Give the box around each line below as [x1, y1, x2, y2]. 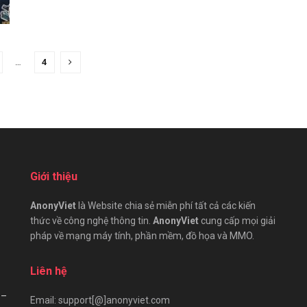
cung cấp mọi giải [199, 214, 275, 226]
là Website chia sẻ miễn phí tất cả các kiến [76, 199, 256, 211]
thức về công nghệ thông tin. [30, 214, 153, 226]
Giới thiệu [30, 169, 77, 183]
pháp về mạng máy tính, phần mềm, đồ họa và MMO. [30, 230, 254, 241]
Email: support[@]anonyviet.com [30, 294, 170, 306]
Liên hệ [30, 264, 67, 278]
